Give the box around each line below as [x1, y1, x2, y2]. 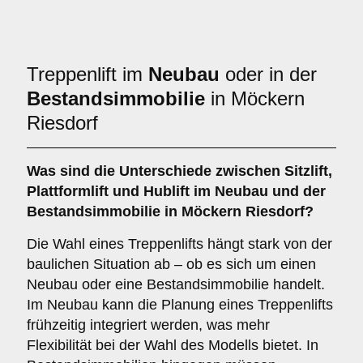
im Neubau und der [190, 183, 326, 199]
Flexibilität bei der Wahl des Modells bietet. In [27, 337, 318, 353]
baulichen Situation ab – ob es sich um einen [27, 256, 316, 272]
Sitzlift [284, 163, 328, 179]
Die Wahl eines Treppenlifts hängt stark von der [27, 236, 332, 252]
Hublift [143, 183, 190, 199]
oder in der [220, 63, 317, 85]
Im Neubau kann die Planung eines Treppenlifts [27, 297, 333, 313]
